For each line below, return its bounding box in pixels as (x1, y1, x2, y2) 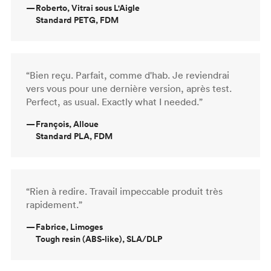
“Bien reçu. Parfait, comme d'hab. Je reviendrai (26, 68, 229, 81)
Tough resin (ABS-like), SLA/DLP (36, 232, 162, 245)
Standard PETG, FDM (36, 13, 119, 26)
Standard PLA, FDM (36, 129, 113, 142)
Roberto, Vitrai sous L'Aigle (36, 1, 140, 14)
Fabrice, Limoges (36, 220, 103, 233)
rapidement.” (26, 198, 82, 211)
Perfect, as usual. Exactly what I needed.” (26, 95, 203, 108)
